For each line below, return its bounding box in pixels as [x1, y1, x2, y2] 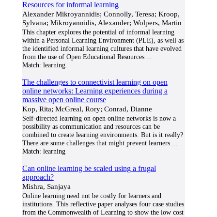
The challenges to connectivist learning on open [22, 78, 168, 86]
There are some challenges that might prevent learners [22, 139, 170, 147]
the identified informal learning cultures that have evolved [22, 45, 182, 52]
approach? [22, 173, 54, 181]
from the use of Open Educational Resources [22, 53, 144, 61]
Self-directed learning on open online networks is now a [22, 114, 176, 122]
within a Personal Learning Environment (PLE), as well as [22, 36, 184, 44]
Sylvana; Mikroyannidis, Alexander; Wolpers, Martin [22, 18, 182, 27]
